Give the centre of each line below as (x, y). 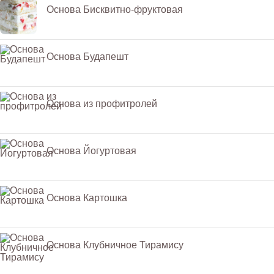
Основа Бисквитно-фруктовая (115, 9)
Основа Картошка (87, 198)
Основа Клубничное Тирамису (115, 245)
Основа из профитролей (102, 103)
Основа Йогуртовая (91, 150)
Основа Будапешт (87, 56)
